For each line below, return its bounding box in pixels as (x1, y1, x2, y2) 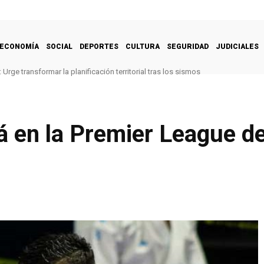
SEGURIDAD (167, 42, 209, 51)
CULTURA (126, 42, 160, 51)
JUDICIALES (216, 42, 259, 51)
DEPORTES (80, 42, 118, 51)
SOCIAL (46, 42, 72, 51)
